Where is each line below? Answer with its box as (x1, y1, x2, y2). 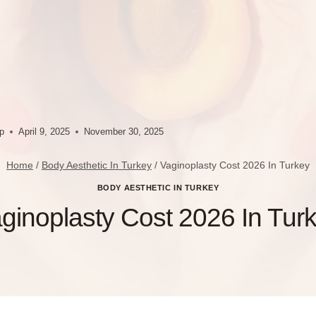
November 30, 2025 (84, 126, 164, 138)
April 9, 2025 (18, 126, 71, 138)
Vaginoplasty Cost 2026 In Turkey (160, 159, 310, 171)
